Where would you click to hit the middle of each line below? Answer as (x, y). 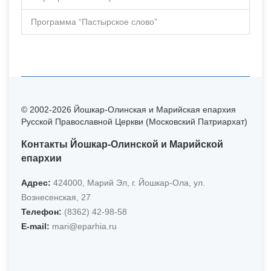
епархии (41, 158)
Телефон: (41, 211)
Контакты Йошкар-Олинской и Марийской (122, 144)
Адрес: (36, 182)
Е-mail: (35, 226)
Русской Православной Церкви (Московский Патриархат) (134, 121)
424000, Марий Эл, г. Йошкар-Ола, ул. (128, 182)
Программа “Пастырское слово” (94, 21)
